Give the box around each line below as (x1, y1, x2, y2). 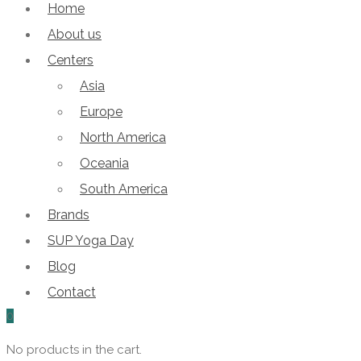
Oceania (80, 156, 129, 171)
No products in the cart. (6, 342, 142, 357)
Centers (48, 52, 93, 68)
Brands (48, 207, 89, 222)
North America (80, 130, 166, 145)
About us (48, 27, 102, 42)
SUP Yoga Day (48, 233, 134, 248)
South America (80, 181, 168, 197)
